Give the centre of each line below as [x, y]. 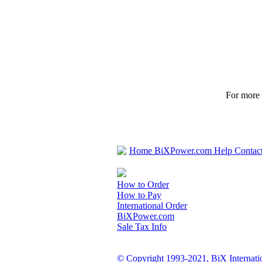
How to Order [143, 185]
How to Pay [139, 195]
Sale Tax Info [142, 227]
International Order [152, 206]
